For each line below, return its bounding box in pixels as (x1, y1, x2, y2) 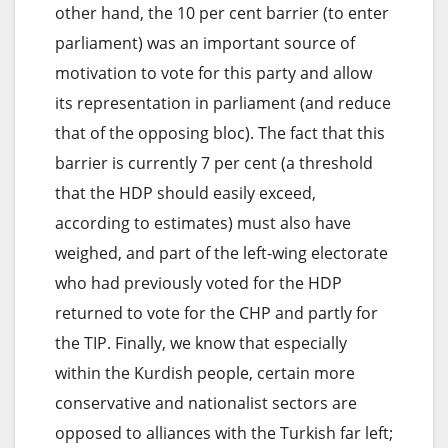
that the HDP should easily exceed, (55, 181, 316, 204)
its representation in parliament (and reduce (55, 91, 391, 114)
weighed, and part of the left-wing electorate (55, 241, 388, 264)
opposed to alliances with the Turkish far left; (55, 421, 393, 444)
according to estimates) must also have (55, 211, 351, 234)
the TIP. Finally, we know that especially (55, 331, 347, 354)
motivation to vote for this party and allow (55, 61, 372, 84)
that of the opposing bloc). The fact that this (55, 121, 385, 144)
